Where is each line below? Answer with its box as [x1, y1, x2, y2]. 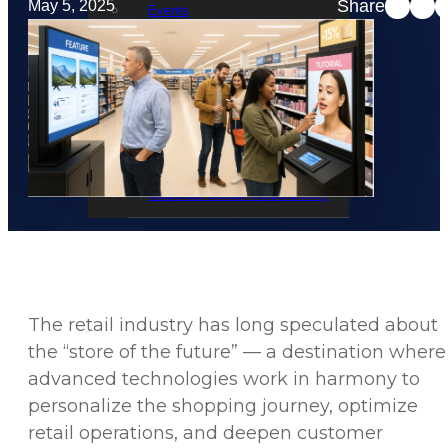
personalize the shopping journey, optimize [28, 395, 418, 418]
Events [148, 3, 189, 19]
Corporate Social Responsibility [148, 187, 329, 203]
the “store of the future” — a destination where [28, 341, 446, 364]
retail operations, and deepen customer [28, 422, 383, 445]
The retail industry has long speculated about [28, 314, 438, 337]
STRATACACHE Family [148, 49, 286, 65]
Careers [148, 141, 193, 157]
